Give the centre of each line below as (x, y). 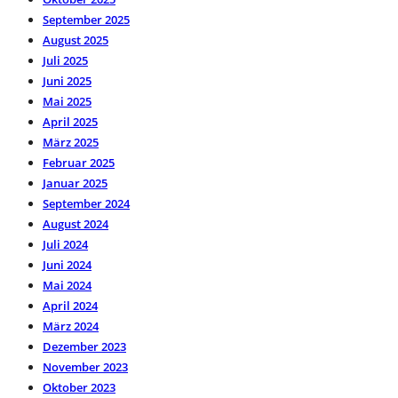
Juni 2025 (67, 80)
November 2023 (85, 366)
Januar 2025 (75, 183)
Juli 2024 (65, 244)
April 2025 (70, 121)
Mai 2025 (67, 101)
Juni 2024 (67, 264)
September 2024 (86, 203)
